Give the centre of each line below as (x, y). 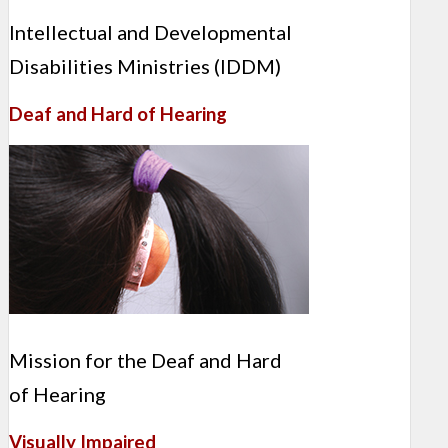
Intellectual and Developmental (150, 32)
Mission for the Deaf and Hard (145, 360)
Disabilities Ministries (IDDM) (145, 66)
